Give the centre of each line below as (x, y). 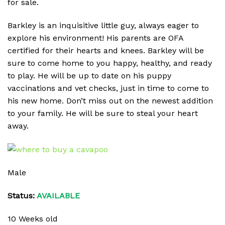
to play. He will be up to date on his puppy (89, 76)
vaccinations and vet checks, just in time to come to (108, 88)
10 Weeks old (33, 218)
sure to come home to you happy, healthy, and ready (110, 63)
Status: (22, 195)
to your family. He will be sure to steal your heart (103, 114)
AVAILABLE (58, 195)
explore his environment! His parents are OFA (95, 38)
